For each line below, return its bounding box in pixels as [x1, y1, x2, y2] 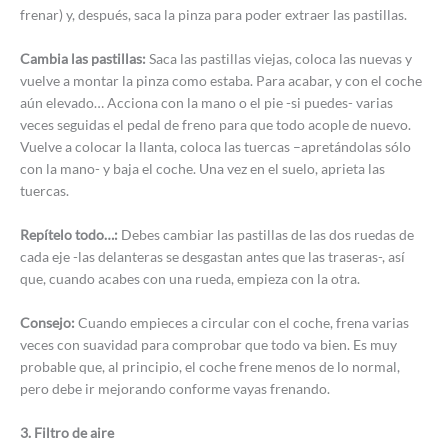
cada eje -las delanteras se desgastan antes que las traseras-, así [20, 247, 405, 265]
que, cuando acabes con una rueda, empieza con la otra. [20, 269, 360, 287]
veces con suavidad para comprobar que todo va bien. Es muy [20, 335, 397, 353]
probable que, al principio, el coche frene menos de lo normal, [20, 357, 400, 375]
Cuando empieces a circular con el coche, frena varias [75, 313, 409, 331]
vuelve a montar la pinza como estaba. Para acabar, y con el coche [20, 72, 422, 90]
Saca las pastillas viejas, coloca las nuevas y [146, 50, 412, 68]
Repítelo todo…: [20, 225, 121, 243]
